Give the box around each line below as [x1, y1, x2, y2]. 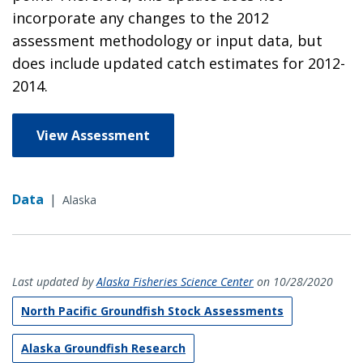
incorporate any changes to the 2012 [12, 7, 269, 28]
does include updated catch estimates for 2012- [12, 53, 345, 73]
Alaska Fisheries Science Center [96, 273, 254, 289]
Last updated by [12, 273, 96, 289]
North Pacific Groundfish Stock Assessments [21, 302, 284, 318]
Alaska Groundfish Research [21, 340, 186, 356]
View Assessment [36, 126, 150, 144]
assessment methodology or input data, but [12, 30, 322, 50]
